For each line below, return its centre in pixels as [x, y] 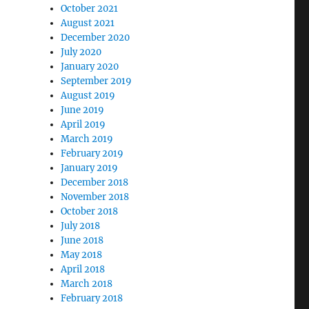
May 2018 [82, 255]
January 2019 [90, 168]
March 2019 [87, 139]
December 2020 [96, 38]
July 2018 [81, 226]
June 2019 [83, 110]
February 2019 [92, 153]
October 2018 [90, 211]
